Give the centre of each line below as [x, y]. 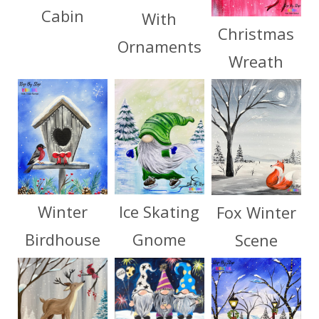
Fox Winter [256, 213]
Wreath [256, 62]
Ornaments [159, 47]
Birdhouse [62, 240]
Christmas [256, 34]
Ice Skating [159, 212]
